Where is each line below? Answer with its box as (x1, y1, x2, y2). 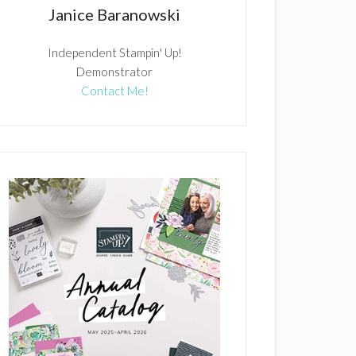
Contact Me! (80, 83, 149, 98)
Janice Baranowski (48, 5, 180, 24)
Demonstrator (76, 64, 153, 79)
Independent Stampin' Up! (47, 45, 182, 60)
